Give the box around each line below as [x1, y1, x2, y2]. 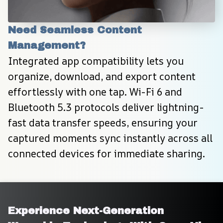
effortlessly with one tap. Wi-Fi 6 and [8, 85, 182, 99]
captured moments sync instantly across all [8, 131, 213, 145]
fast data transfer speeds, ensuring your [8, 116, 198, 130]
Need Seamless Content [8, 24, 142, 36]
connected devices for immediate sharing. [8, 147, 205, 161]
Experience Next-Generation [8, 205, 164, 217]
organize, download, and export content [8, 70, 196, 84]
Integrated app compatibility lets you [8, 54, 184, 68]
